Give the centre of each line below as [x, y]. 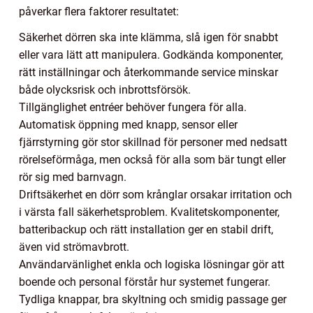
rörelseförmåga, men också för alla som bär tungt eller [152, 159]
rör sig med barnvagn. [73, 177]
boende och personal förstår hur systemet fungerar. [145, 282]
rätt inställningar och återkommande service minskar [148, 72]
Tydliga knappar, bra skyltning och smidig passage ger [153, 299]
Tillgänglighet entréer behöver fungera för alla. [133, 107]
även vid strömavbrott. [74, 247]
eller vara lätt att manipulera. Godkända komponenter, [151, 54]
